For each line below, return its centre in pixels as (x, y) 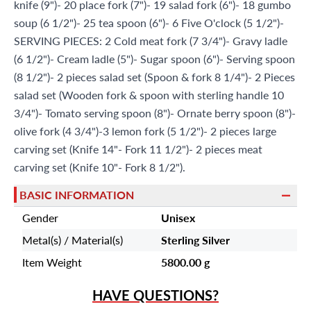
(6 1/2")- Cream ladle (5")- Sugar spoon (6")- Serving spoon (154, 58)
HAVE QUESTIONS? (155, 295)
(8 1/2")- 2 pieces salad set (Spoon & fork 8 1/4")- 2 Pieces (154, 76)
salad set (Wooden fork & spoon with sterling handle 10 (149, 94)
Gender (40, 217)
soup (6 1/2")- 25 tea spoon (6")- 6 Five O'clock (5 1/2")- (149, 22)
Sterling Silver (195, 239)
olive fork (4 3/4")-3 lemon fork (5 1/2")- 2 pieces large (145, 131)
